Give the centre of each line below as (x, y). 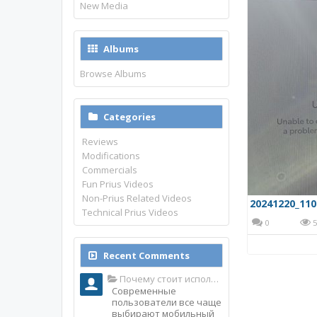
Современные (144, 291)
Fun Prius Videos (118, 184)
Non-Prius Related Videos (137, 198)
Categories (129, 117)
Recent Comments (146, 255)
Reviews (100, 142)
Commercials (110, 170)
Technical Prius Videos (131, 212)
